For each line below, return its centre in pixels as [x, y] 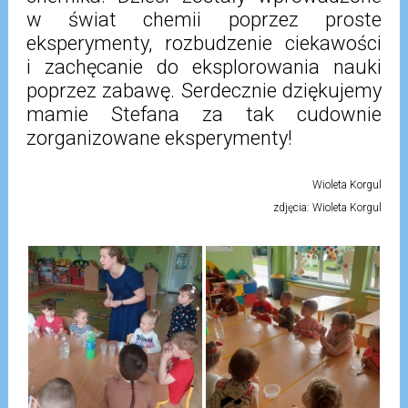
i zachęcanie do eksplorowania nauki [204, 67]
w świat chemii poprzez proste [204, 20]
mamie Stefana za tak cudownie [204, 114]
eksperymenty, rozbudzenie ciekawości [204, 43]
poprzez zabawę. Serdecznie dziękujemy [204, 91]
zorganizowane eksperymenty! [159, 138]
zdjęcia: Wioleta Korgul [328, 208]
